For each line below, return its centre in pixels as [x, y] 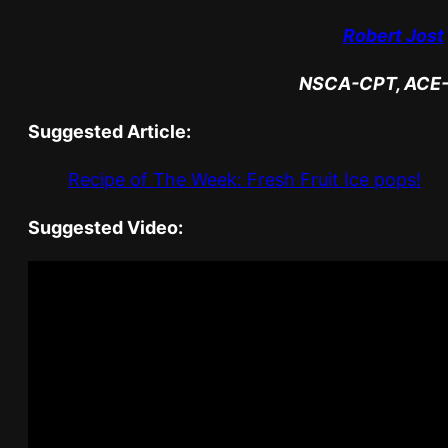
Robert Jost [393, 35]
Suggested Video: [105, 227]
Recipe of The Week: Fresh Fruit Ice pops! [244, 179]
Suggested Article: [109, 131]
